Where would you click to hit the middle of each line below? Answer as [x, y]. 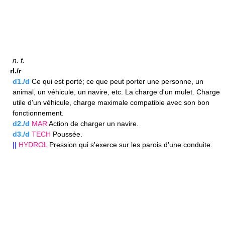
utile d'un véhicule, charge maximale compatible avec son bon [111, 103]
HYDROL [33, 145]
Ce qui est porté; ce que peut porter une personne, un [117, 82]
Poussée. [67, 134]
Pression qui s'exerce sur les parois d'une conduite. [130, 145]
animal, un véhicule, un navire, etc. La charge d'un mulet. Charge [116, 92]
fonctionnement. [38, 113]
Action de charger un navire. [93, 124]
